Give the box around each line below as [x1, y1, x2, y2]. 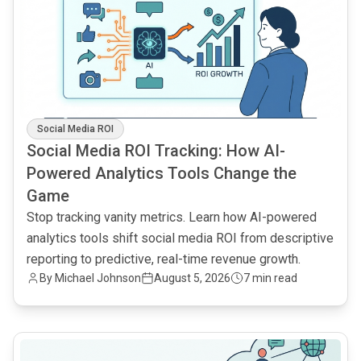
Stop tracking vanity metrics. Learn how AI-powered [27, 209, 317, 225]
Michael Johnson [55, 271, 141, 284]
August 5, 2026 [154, 271, 230, 284]
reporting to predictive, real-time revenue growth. [27, 251, 301, 267]
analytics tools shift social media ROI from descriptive [27, 230, 334, 246]
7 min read [243, 271, 297, 284]
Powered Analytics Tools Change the [27, 163, 297, 183]
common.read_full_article [13, 333, 156, 349]
